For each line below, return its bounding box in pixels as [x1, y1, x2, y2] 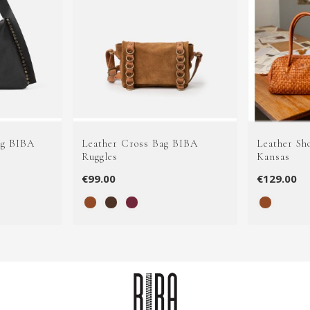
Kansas [257, 149, 291, 163]
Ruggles [81, 149, 118, 163]
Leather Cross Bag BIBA [81, 136, 198, 149]
